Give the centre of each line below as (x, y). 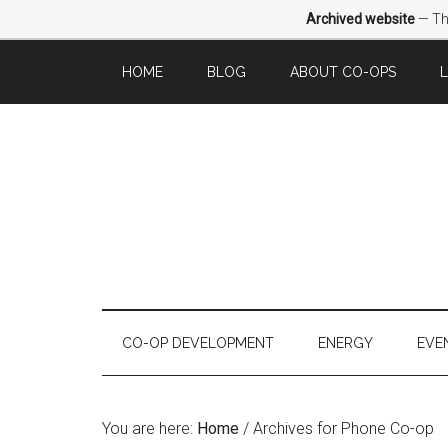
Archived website (360, 19)
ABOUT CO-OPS (343, 72)
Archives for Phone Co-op (341, 428)
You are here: (149, 428)
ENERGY (345, 343)
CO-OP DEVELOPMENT (198, 343)
